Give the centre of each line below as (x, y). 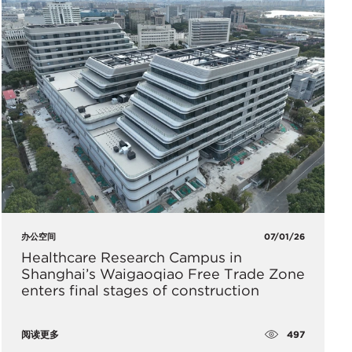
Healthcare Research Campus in (131, 258)
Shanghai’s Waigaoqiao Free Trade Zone (163, 274)
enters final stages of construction (140, 291)
